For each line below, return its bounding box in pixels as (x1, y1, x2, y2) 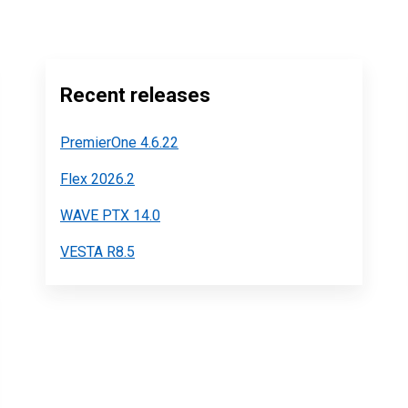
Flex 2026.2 (59, 170, 135, 188)
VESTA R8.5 (59, 243, 135, 260)
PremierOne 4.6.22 (59, 134, 178, 151)
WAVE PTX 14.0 (59, 207, 160, 224)
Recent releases (59, 84, 210, 107)
